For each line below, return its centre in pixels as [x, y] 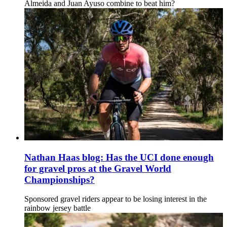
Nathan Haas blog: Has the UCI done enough [119, 157]
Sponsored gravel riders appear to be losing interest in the [116, 199]
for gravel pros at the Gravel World [98, 168]
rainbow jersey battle [58, 208]
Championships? [60, 179]
